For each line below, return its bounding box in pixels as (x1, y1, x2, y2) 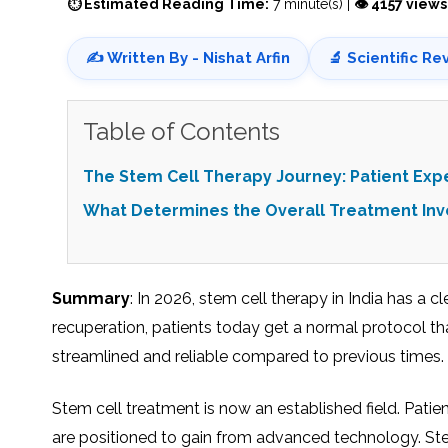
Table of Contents (83, 116, 280, 146)
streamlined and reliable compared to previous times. (52, 346, 444, 366)
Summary (52, 288, 130, 308)
